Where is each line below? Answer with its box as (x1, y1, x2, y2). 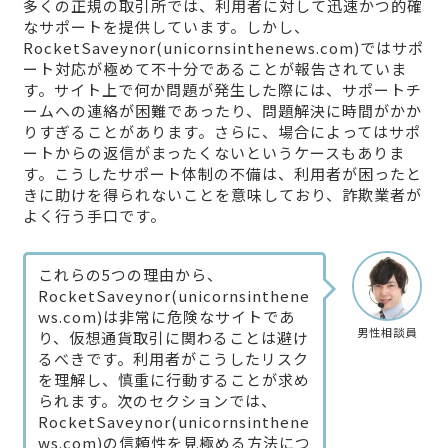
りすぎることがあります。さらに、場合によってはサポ (22, 121, 421, 143)
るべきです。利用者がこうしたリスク (37, 348, 309, 370)
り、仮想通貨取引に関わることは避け (37, 327, 309, 349)
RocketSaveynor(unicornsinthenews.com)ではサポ (22, 37, 424, 59)
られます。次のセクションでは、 (37, 390, 277, 412)
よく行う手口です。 (22, 205, 166, 227)
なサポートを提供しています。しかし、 (22, 16, 310, 38)
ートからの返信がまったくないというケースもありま (22, 142, 405, 164)
